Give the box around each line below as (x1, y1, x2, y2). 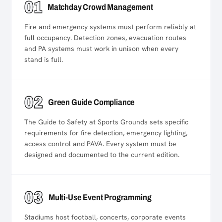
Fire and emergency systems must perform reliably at (24, 22, 196, 31)
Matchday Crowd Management (48, 2, 153, 12)
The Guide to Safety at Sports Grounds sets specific (24, 117, 188, 126)
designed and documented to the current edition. (24, 150, 179, 159)
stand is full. (24, 55, 63, 64)
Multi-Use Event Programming (49, 193, 152, 202)
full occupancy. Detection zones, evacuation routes (24, 33, 186, 42)
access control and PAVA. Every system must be (24, 139, 176, 148)
